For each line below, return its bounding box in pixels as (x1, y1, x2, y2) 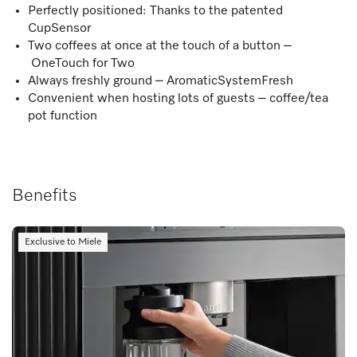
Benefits (12, 186, 77, 205)
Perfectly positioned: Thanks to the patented (28, 4, 283, 18)
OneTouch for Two (28, 57, 135, 70)
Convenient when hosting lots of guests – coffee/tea (28, 92, 328, 105)
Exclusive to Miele (25, 237, 101, 247)
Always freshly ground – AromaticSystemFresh (28, 74, 293, 88)
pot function (28, 109, 97, 123)
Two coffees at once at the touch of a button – (28, 39, 292, 53)
